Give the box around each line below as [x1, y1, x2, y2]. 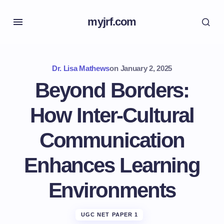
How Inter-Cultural [30, 103, 194, 127]
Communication [39, 128, 185, 152]
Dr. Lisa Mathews [51, 64, 110, 72]
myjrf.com [87, 15, 136, 28]
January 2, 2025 [120, 64, 172, 72]
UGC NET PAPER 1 [80, 211, 138, 217]
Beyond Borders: [34, 78, 189, 102]
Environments [48, 178, 176, 202]
